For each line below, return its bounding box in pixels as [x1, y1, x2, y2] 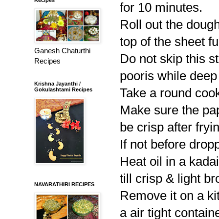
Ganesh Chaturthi [34, 46, 90, 55]
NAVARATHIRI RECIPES [34, 181, 94, 187]
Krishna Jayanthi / [34, 80, 81, 87]
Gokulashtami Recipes [34, 86, 92, 92]
